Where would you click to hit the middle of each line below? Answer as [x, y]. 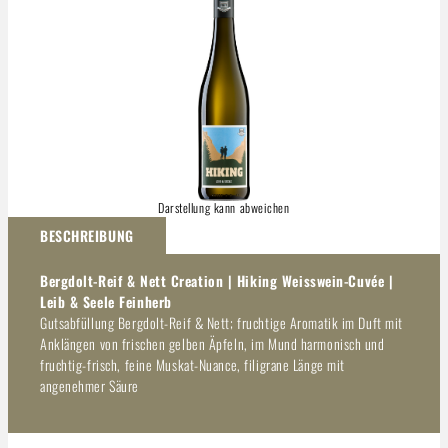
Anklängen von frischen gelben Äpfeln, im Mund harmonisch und [212, 343]
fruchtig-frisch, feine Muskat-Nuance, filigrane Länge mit [192, 364]
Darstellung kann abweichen [224, 207]
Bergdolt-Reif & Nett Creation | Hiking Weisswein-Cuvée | [217, 280]
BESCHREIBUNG [87, 235]
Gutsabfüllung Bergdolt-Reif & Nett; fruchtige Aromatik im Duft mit [221, 322]
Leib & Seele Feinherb [106, 301]
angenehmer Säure [89, 385]
